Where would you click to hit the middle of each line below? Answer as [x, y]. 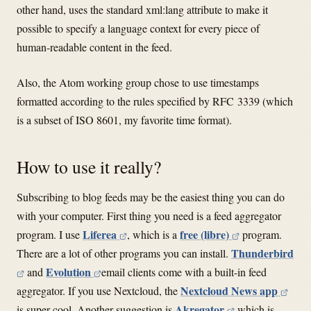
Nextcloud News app [230, 290]
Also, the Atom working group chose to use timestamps [138, 83]
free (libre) [206, 234]
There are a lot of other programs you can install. [124, 253]
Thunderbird [262, 253]
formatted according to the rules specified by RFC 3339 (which [155, 101]
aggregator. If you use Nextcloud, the [99, 290]
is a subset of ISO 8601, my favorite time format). [124, 120]
